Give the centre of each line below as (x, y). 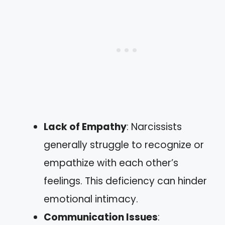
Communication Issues (101, 217)
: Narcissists (154, 127)
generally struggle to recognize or (124, 145)
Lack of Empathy (85, 127)
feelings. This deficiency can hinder (125, 181)
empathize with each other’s (111, 163)
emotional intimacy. (91, 199)
